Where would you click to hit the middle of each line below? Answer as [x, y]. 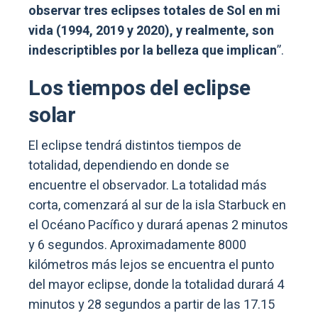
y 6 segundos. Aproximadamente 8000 [137, 245]
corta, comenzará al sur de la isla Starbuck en [157, 205]
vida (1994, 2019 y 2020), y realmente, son [151, 31]
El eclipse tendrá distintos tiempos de [135, 146]
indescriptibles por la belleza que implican [153, 50]
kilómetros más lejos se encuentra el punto [151, 265]
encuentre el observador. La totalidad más [148, 185]
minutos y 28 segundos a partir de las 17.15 [152, 305]
